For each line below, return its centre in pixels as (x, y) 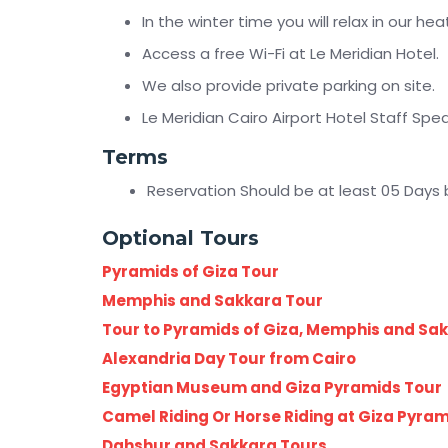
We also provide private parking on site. (288, 85)
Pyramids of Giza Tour (190, 271)
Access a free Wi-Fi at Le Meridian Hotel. (290, 53)
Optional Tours (180, 237)
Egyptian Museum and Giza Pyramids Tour (272, 387)
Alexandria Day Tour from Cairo (229, 358)
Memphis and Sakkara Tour (212, 300)
